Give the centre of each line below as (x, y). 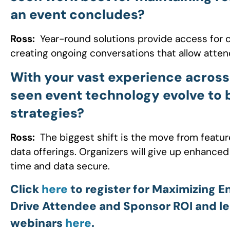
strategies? (47, 113)
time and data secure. (60, 166)
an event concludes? (78, 15)
